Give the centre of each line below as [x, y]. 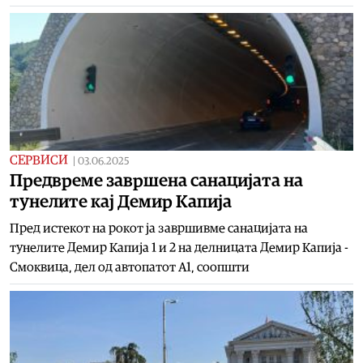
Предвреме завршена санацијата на [156, 180]
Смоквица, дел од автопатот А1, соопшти [130, 267]
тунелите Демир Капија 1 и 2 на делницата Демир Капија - [179, 248]
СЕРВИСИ [39, 160]
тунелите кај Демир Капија [121, 201]
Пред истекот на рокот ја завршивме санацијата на [159, 228]
